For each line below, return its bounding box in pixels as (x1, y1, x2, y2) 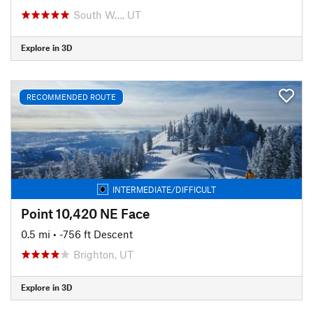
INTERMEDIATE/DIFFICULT (112, 184, 216, 194)
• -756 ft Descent (53, 227, 133, 240)
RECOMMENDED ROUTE (27, 92, 116, 101)
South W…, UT (73, 8, 141, 21)
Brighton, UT (73, 247, 133, 261)
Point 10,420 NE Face (21, 205, 150, 221)
